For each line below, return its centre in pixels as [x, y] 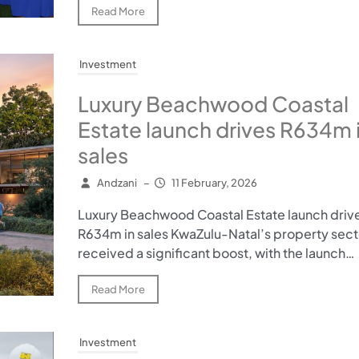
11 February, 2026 [214, 182]
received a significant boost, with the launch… [216, 252]
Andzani [117, 182]
